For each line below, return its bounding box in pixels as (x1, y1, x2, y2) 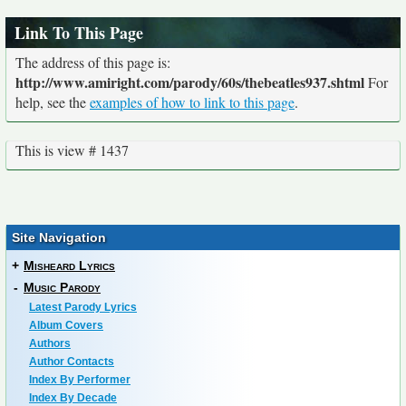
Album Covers (29, 319, 103, 333)
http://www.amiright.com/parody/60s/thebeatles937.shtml (15, 72, 364, 93)
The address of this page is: (15, 53, 170, 72)
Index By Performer (29, 373, 130, 387)
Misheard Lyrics (24, 258, 115, 274)
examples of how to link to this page (90, 92, 295, 112)
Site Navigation (12, 230, 106, 246)
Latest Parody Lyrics (29, 301, 137, 314)
